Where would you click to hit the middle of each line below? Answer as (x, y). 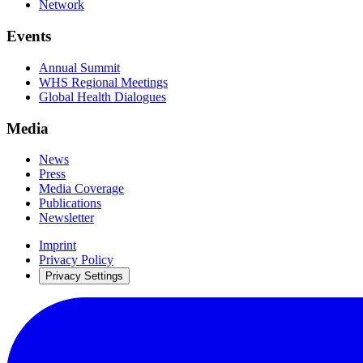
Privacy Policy (76, 260)
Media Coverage (81, 189)
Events (29, 36)
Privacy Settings (84, 276)
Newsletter (66, 218)
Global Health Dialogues (102, 96)
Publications (70, 203)
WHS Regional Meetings (103, 82)
